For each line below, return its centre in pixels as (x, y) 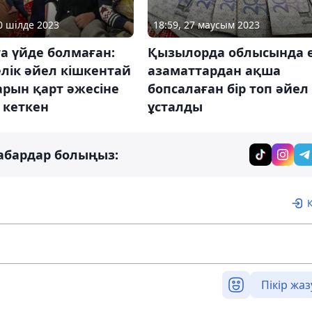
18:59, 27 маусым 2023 (206, 24)
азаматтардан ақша (214, 70)
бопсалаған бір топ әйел (228, 88)
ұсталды (175, 106)
